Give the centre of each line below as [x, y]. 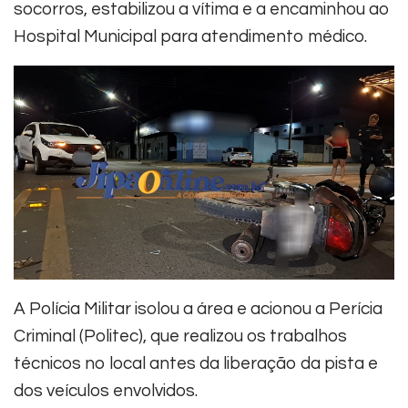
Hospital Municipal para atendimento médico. [190, 37]
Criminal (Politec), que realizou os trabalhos [180, 337]
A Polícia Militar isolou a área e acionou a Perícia [198, 309]
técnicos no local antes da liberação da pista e [196, 364]
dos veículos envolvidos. [106, 391]
